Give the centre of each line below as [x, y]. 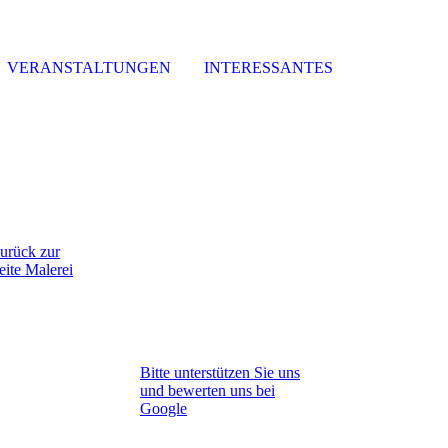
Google [163, 408]
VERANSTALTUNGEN [89, 67]
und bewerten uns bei [207, 390]
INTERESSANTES [268, 67]
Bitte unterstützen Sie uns [220, 372]
